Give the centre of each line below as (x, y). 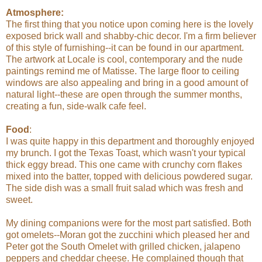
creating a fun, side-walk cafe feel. (76, 106)
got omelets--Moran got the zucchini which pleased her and (128, 235)
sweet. (19, 199)
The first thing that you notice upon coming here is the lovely (130, 24)
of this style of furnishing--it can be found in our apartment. (125, 47)
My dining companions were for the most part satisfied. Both (129, 223)
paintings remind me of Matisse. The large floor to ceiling (123, 71)
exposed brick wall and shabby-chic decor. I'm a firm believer (131, 36)
